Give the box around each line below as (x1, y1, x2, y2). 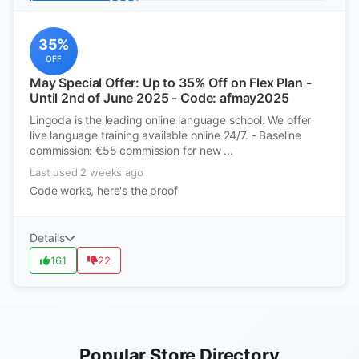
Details (30, 231, 65, 244)
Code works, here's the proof (30, 184, 178, 197)
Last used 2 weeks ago (30, 166, 143, 179)
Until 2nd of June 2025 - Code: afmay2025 (30, 90, 289, 106)
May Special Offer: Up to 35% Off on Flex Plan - (30, 75, 312, 91)
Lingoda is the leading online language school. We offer (30, 113, 312, 127)
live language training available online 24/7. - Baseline (30, 128, 302, 142)
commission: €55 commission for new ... (30, 143, 233, 157)
